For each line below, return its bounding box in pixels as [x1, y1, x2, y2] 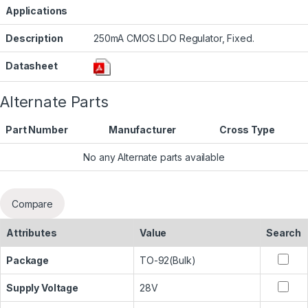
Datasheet [5, 60, 58, 72]
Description [5, 32, 63, 45]
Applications [5, 5, 68, 17]
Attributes [6, 227, 57, 239]
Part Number [5, 124, 68, 136]
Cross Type [219, 124, 275, 136]
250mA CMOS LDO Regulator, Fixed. [93, 32, 254, 45]
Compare [12, 197, 54, 210]
